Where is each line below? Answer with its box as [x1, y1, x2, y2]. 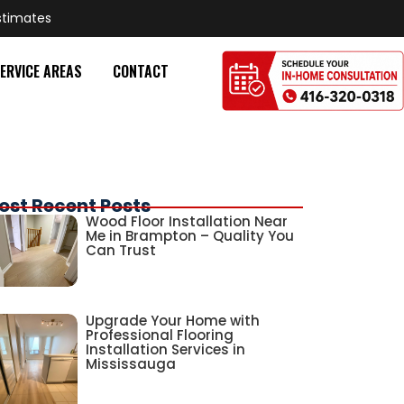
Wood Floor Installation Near [86, 212, 289, 232]
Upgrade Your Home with [86, 311, 261, 331]
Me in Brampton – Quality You [86, 226, 295, 246]
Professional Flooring [86, 326, 234, 345]
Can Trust [86, 241, 157, 261]
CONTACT [112, 60, 169, 82]
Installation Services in [86, 340, 246, 360]
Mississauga [86, 354, 177, 374]
